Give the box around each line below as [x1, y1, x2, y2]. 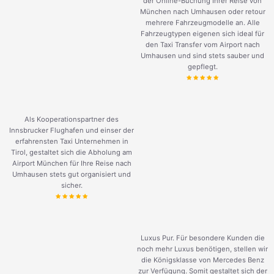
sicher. [61, 181, 83, 190]
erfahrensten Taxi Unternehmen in [15, 137, 128, 146]
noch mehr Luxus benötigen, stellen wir [137, 245, 268, 254]
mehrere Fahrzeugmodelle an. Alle [145, 18, 260, 28]
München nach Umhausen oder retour [139, 7, 265, 17]
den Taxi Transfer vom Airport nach [145, 40, 260, 50]
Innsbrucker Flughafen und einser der [9, 126, 134, 135]
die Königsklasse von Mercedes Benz [141, 256, 264, 265]
